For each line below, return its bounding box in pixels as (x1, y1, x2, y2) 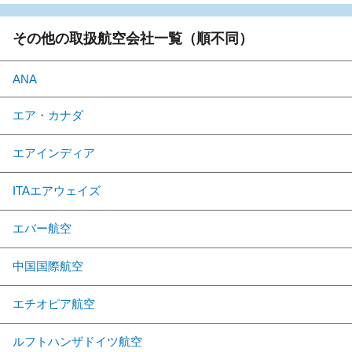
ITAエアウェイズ (13, 183, 101, 197)
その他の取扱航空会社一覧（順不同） (13, 30, 253, 46)
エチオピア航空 (13, 296, 95, 310)
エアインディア (13, 145, 95, 159)
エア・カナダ (13, 108, 83, 122)
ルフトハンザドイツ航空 (13, 334, 142, 348)
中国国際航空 (13, 258, 83, 273)
